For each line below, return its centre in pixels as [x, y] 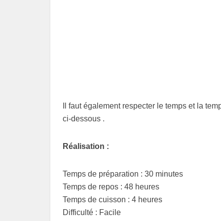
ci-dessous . [84, 119]
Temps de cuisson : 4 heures [112, 200]
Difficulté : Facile [92, 213]
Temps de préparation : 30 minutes [123, 174]
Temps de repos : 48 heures [111, 187]
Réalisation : [86, 147]
